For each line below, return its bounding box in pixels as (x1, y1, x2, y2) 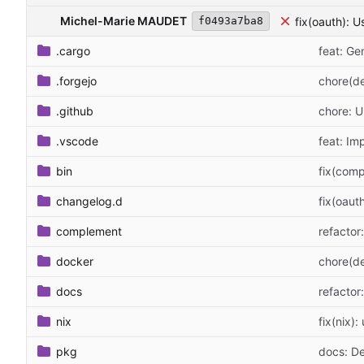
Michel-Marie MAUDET (60, 13, 187, 28)
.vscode (56, 133, 98, 148)
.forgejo (56, 73, 97, 88)
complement (56, 223, 122, 238)
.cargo (56, 43, 90, 58)
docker (56, 253, 93, 268)
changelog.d (56, 193, 123, 208)
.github (56, 103, 93, 118)
